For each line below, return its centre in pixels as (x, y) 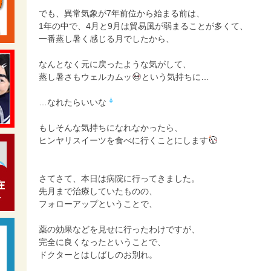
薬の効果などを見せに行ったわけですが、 (119, 229)
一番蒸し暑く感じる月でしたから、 (106, 39)
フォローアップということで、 (98, 204)
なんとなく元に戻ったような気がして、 (115, 64)
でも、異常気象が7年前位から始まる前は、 (122, 13)
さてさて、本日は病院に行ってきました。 (119, 178)
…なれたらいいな (73, 102)
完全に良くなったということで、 (102, 242)
